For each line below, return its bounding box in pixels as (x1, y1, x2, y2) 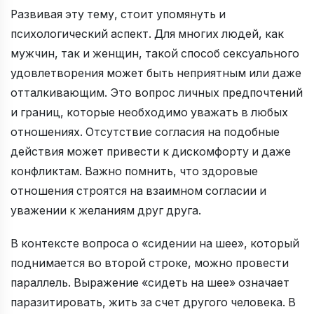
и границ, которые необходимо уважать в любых (11, 105, 288, 119)
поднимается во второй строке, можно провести (11, 256, 289, 270)
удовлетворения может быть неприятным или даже (11, 66, 301, 80)
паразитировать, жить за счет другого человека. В (11, 295, 296, 309)
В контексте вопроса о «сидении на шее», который (11, 236, 299, 250)
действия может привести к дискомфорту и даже (11, 144, 291, 158)
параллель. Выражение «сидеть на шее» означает (11, 275, 289, 289)
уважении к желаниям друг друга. (11, 203, 201, 217)
